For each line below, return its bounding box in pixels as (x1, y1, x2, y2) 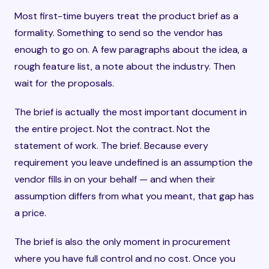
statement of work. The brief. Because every (14, 139, 208, 152)
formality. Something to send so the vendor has (14, 26, 223, 39)
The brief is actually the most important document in (14, 106, 247, 118)
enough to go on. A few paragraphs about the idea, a (14, 43, 247, 56)
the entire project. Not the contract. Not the (14, 122, 210, 135)
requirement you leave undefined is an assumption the (14, 156, 253, 169)
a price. (14, 207, 46, 219)
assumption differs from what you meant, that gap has (14, 190, 254, 202)
